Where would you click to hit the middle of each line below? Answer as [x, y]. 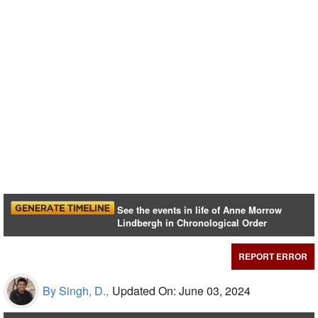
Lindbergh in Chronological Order [192, 223]
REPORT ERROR [273, 257]
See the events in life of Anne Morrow [200, 210]
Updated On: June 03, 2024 [181, 291]
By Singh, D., [76, 291]
